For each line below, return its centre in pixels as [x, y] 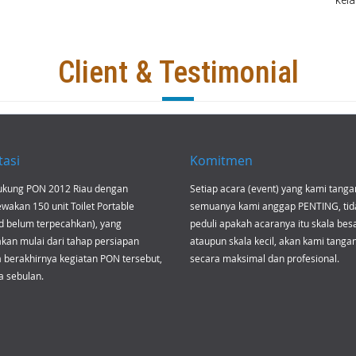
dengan [110, 188]
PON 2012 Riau [59, 188]
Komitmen [221, 161]
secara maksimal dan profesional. [265, 258]
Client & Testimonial [178, 72]
